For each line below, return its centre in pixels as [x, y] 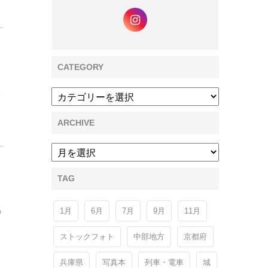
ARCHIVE [76, 123]
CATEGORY [80, 67]
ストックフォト [87, 237]
